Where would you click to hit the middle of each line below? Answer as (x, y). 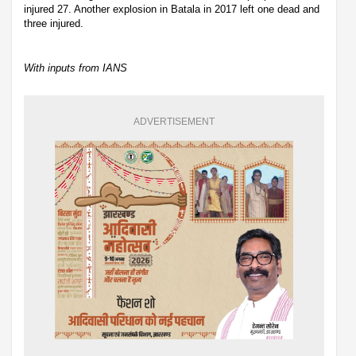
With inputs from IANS (75, 68)
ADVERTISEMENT (174, 122)
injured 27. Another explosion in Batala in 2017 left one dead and (172, 10)
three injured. (54, 24)
